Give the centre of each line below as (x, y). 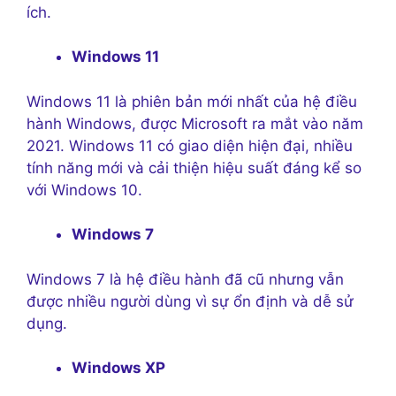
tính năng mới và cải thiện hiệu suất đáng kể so (194, 168)
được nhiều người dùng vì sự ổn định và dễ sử (190, 301)
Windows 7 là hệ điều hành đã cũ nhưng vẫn (185, 279)
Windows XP (118, 368)
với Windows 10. (84, 190)
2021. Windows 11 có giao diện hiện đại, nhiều (190, 145)
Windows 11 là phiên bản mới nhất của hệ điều (192, 101)
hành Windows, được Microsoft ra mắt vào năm (195, 123)
